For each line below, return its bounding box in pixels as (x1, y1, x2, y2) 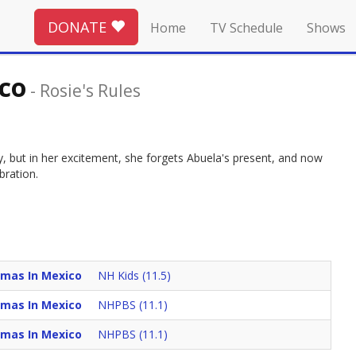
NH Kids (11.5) (98, 268, 171, 284)
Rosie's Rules (40, 79, 141, 102)
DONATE (48, 17, 110, 37)
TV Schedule (210, 19, 283, 37)
